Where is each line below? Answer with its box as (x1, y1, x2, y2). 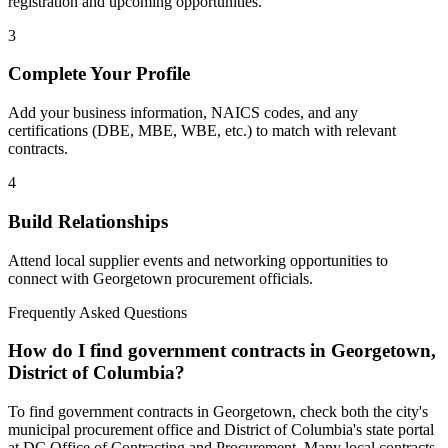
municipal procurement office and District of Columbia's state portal (8, 421, 434, 438)
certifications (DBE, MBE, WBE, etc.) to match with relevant (8, 122, 396, 140)
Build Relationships (8, 210, 168, 232)
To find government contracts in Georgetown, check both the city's (8, 403, 428, 420)
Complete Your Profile (8, 63, 190, 85)
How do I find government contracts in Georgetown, (8, 340, 436, 362)
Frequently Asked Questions (8, 303, 187, 321)
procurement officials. (172, 269, 313, 287)
